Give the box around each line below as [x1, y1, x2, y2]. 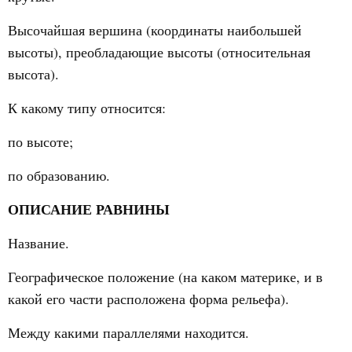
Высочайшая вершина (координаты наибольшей [8, 20, 302, 39]
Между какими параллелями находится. [8, 323, 249, 342]
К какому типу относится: [8, 98, 166, 117]
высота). [8, 64, 59, 83]
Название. [8, 233, 69, 252]
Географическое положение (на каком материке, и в [8, 267, 323, 286]
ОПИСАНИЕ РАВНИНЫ [8, 199, 170, 219]
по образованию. [8, 166, 110, 185]
